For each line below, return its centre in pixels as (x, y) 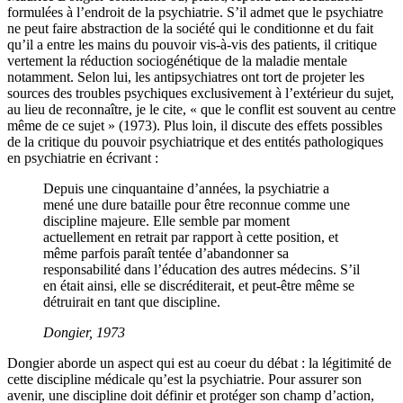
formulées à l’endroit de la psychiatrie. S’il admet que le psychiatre (195, 13)
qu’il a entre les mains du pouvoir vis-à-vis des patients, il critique (192, 45)
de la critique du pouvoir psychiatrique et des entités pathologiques (195, 142)
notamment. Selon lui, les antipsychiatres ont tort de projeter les (186, 77)
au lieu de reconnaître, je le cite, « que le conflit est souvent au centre (201, 110)
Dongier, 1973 (84, 333)
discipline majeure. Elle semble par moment (166, 221)
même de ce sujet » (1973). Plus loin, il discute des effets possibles (195, 126)
